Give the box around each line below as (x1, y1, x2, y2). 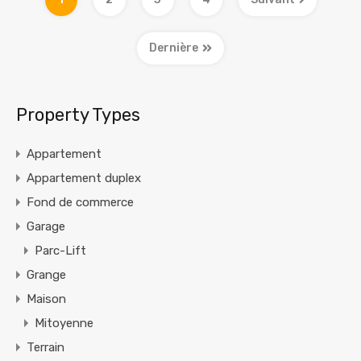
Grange (27, 268, 66, 283)
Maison (27, 292, 66, 307)
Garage (27, 219, 65, 234)
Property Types (16, 104, 140, 127)
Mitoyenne (35, 316, 93, 331)
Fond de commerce (27, 195, 134, 210)
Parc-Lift (35, 243, 86, 259)
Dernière (149, 41, 198, 56)
